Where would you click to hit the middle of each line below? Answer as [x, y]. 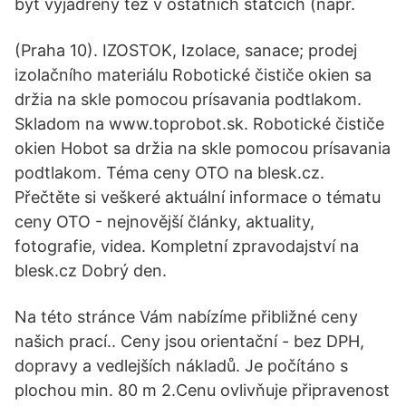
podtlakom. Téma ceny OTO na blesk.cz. [169, 173]
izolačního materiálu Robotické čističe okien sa [193, 75]
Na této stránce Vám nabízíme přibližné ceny [186, 317]
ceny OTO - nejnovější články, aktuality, [164, 222]
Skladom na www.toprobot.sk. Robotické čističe [199, 124]
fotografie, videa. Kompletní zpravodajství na [187, 246]
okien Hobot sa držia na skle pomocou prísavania [203, 148]
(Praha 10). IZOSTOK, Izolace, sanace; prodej [186, 50]
